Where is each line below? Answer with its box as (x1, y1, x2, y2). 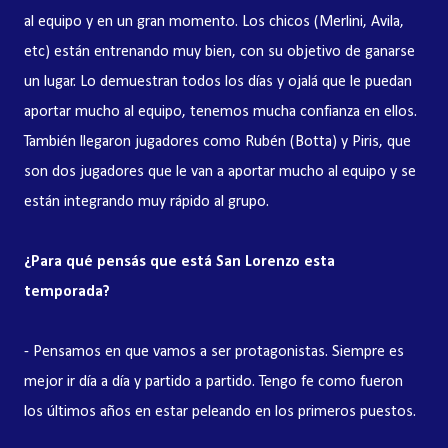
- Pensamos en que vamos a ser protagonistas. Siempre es (24, 344, 404, 360)
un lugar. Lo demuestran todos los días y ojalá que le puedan (24, 74, 412, 90)
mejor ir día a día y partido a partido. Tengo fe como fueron (24, 374, 403, 390)
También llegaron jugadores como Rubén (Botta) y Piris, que (24, 134, 411, 150)
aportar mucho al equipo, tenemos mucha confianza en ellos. (24, 104, 417, 120)
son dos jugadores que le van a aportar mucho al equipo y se (24, 164, 416, 180)
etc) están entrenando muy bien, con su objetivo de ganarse (24, 44, 415, 60)
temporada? (24, 284, 110, 300)
